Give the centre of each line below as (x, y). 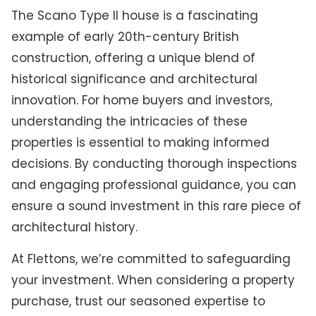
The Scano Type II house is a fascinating (134, 15)
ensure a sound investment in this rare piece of (156, 206)
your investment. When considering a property (153, 280)
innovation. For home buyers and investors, (141, 100)
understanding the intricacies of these (129, 121)
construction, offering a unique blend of (133, 57)
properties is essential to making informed (140, 142)
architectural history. (74, 227)
